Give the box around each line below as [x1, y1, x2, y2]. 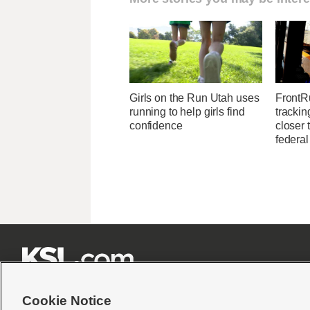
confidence [129, 120, 183, 132]
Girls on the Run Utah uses [129, 92, 259, 104]
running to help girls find [129, 106, 245, 118]
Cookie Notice [22, 293, 111, 308]
